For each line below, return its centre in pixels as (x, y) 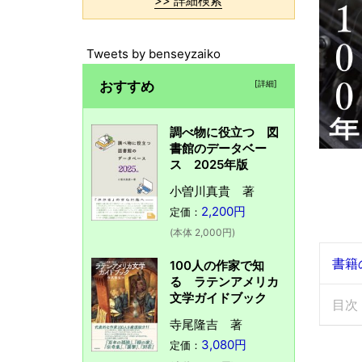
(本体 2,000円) (202, 232)
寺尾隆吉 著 (206, 324)
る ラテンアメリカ (224, 281)
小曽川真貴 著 (212, 191)
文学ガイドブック (218, 297)
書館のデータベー (218, 148)
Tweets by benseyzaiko (154, 53)
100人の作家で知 (217, 265)
